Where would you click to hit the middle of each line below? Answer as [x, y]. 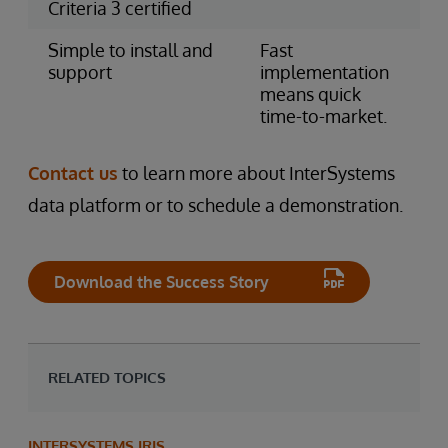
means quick [310, 93]
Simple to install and [130, 49]
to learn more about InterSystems [256, 172]
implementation [324, 71]
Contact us [73, 172]
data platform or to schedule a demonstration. [215, 204]
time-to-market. [323, 115]
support [80, 71]
